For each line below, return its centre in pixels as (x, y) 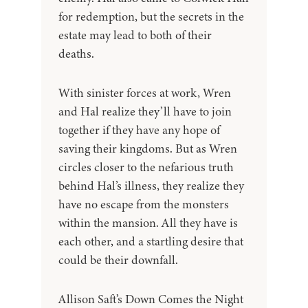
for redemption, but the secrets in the (151, 17)
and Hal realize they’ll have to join (145, 112)
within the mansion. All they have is (148, 223)
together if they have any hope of (139, 130)
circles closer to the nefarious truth (146, 167)
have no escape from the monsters (144, 205)
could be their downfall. (118, 260)
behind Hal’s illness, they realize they (151, 186)
